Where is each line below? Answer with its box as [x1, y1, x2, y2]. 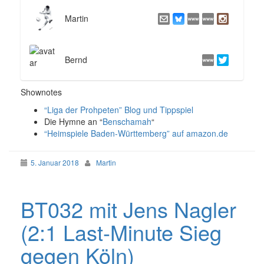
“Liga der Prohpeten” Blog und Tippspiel [44, 104, 193, 116]
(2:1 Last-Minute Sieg [21, 217, 222, 247]
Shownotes [21, 86, 62, 98]
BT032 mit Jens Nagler [21, 194, 236, 225]
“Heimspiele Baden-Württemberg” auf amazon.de [44, 127, 228, 140]
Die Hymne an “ [44, 115, 103, 128]
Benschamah [103, 115, 151, 128]
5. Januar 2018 [31, 157, 79, 168]
